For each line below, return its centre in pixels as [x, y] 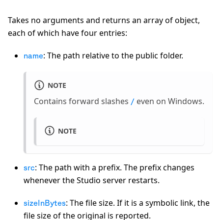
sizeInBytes [45, 203]
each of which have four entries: [68, 33]
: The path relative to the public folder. [113, 56]
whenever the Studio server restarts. [92, 180]
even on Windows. [169, 101]
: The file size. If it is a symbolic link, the [138, 203]
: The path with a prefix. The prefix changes [115, 167]
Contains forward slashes [82, 101]
